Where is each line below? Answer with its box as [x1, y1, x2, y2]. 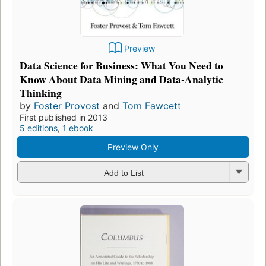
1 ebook [62, 123, 93, 134]
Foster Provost [34, 100, 100, 112]
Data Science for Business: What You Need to [20, 58, 223, 74]
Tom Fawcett [122, 100, 181, 112]
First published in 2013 [20, 112, 107, 123]
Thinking [20, 85, 62, 101]
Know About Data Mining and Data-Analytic [20, 71, 223, 87]
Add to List [103, 167, 144, 178]
